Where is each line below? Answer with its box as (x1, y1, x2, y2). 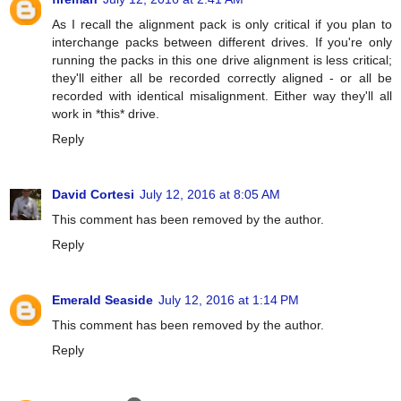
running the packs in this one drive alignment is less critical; (52, 52, 392, 67)
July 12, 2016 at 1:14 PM (158, 292, 299, 307)
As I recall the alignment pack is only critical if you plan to (52, 16, 392, 31)
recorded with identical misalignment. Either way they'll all (52, 88, 392, 103)
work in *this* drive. (52, 106, 159, 121)
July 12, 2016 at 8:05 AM (140, 186, 280, 201)
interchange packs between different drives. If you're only (52, 34, 392, 49)
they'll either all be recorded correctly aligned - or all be (52, 70, 392, 85)
